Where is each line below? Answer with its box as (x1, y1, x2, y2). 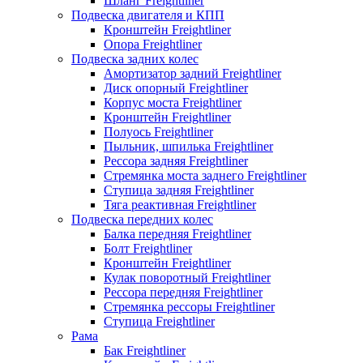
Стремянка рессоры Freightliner (104, 299, 275, 314)
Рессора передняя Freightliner (104, 284, 263, 299)
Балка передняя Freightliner (104, 226, 251, 241)
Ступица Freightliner (104, 314, 215, 328)
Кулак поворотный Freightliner (104, 270, 271, 284)
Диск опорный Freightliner (104, 80, 248, 95)
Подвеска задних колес (71, 51, 199, 66)
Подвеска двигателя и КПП (71, 7, 224, 22)
